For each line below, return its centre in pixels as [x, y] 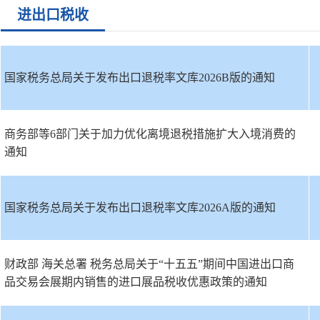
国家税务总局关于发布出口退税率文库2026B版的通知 [140, 77]
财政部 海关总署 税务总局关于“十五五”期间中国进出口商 [149, 264]
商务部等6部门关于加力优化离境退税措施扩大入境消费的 [150, 134]
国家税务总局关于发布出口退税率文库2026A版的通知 [140, 207]
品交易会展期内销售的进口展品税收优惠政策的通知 [136, 282]
